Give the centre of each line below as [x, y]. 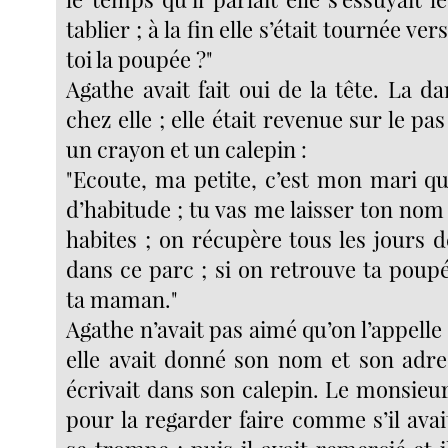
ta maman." [122, 298]
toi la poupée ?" [140, 58]
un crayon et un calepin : [187, 148]
